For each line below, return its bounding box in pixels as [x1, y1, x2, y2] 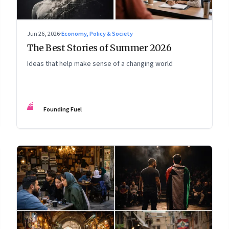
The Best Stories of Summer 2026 [27, 41, 172, 54]
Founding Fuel [43, 105, 82, 114]
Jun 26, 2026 [27, 29, 60, 38]
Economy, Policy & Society [61, 29, 133, 38]
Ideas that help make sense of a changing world [27, 58, 173, 69]
